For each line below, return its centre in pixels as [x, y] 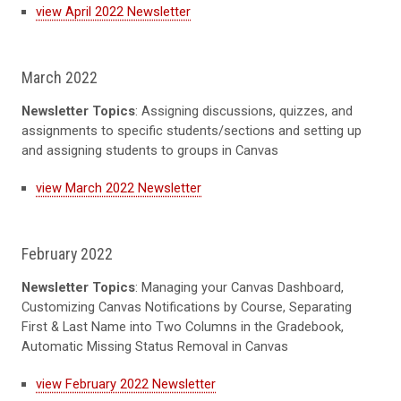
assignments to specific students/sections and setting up [192, 130]
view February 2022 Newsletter [126, 384]
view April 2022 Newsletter [113, 11]
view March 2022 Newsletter [119, 188]
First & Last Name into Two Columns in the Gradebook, [183, 326]
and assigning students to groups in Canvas [150, 150]
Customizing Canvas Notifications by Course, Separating [187, 307]
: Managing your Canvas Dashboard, [239, 287]
